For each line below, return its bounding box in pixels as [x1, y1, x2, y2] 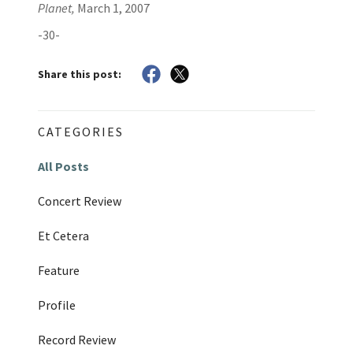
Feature [38, 262, 80, 279]
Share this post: [38, 66, 121, 81]
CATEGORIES [38, 124, 124, 140]
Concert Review [38, 193, 121, 210]
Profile [38, 297, 76, 314]
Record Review [38, 332, 116, 348]
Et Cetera [38, 228, 89, 244]
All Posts [38, 158, 89, 175]
